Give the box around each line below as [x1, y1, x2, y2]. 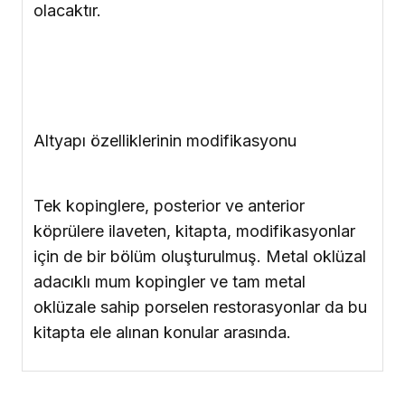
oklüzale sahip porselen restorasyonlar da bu [33, 144, 367, 164]
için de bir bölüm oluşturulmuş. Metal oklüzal [33, 93, 366, 113]
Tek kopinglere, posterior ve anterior [33, 42, 305, 62]
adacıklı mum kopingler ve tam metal [33, 118, 306, 138]
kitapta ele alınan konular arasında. [33, 169, 291, 189]
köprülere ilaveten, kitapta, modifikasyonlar [33, 68, 355, 88]
